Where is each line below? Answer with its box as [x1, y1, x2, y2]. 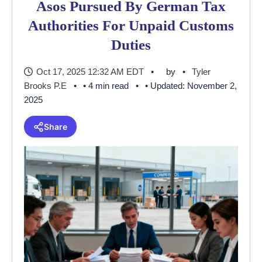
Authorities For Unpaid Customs [28, 17, 234, 34]
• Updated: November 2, [145, 81, 237, 91]
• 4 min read [83, 81, 129, 91]
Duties [111, 36, 151, 53]
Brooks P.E [24, 81, 67, 91]
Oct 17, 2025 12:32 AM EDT [36, 67, 144, 77]
